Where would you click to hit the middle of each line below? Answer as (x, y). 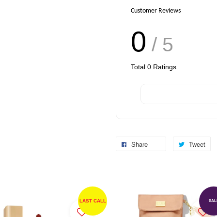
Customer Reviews (156, 11)
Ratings (164, 67)
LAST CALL (93, 201)
